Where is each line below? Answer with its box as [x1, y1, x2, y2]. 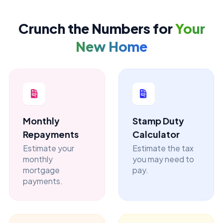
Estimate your [23, 143, 74, 153]
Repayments [23, 128, 79, 140]
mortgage [23, 165, 60, 175]
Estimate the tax [132, 143, 194, 153]
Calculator [132, 128, 180, 140]
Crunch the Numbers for [18, 19, 175, 37]
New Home [76, 37, 147, 55]
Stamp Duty [132, 114, 184, 126]
